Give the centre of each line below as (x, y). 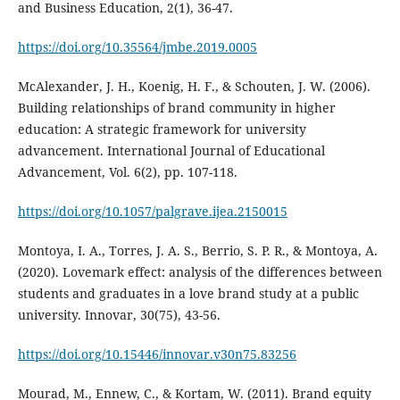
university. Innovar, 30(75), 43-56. (119, 315)
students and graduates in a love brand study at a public (188, 294)
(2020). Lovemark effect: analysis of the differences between (200, 272)
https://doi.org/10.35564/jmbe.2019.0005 (137, 47)
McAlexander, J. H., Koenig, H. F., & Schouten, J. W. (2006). (194, 87)
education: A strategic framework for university (162, 129)
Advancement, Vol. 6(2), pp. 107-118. (127, 172)
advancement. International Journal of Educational (171, 151)
